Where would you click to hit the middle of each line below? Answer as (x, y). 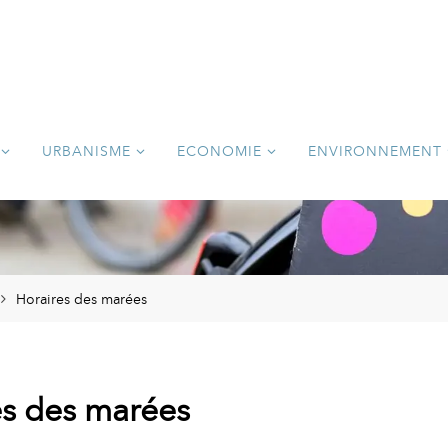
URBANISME (87, 151)
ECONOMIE (220, 151)
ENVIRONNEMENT (375, 151)
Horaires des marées (82, 299)
